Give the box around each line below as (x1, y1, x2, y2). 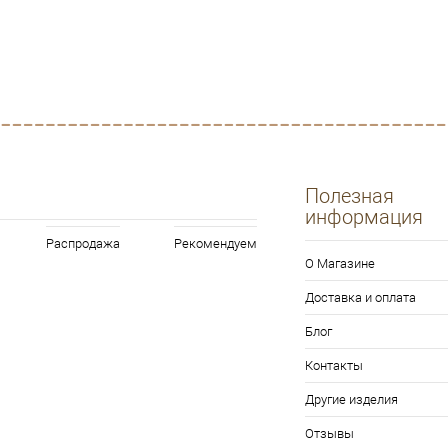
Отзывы (305, 426, 354, 442)
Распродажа (46, 236, 121, 252)
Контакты (305, 358, 363, 374)
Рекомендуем (173, 236, 257, 252)
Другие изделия (305, 392, 398, 408)
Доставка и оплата (305, 290, 416, 306)
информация (305, 205, 423, 230)
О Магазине (305, 256, 375, 272)
